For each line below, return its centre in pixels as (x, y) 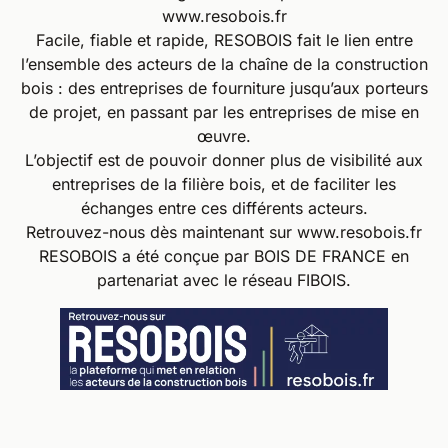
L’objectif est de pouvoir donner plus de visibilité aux (224, 159)
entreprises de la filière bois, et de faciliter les (224, 183)
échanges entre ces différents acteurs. (224, 207)
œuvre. (224, 135)
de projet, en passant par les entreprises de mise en (224, 111)
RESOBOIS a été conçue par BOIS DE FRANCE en (224, 255)
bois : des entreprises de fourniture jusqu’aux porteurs (224, 87)
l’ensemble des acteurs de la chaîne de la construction (224, 63)
